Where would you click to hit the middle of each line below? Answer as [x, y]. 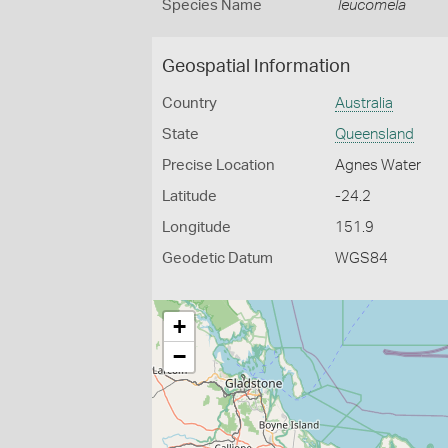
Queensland [375, 134]
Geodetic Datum [217, 258]
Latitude [189, 196]
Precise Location [218, 165]
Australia [364, 103]
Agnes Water [378, 165]
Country [189, 103]
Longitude [196, 227]
